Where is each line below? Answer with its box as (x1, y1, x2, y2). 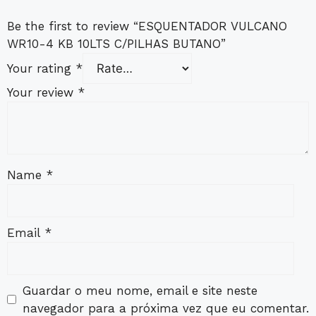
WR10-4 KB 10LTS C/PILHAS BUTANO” (7, 36, 226, 51)
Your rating (7, 61, 75, 75)
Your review (7, 85, 78, 99)
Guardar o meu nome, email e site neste (22, 283, 257, 298)
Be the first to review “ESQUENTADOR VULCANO (7, 18, 287, 33)
